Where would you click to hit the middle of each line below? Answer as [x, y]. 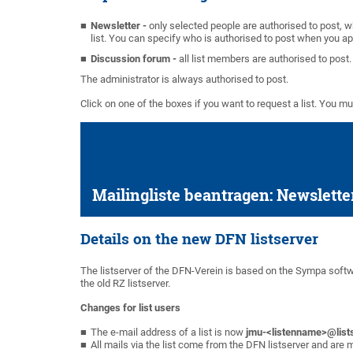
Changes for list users [130, 308]
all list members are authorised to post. [265, 59]
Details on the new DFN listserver [199, 239]
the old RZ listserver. [125, 283]
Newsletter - [120, 26]
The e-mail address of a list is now [168, 332]
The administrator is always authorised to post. [184, 79]
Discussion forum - [135, 59]
